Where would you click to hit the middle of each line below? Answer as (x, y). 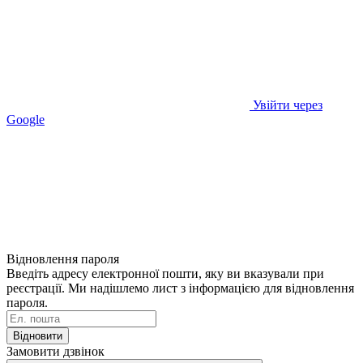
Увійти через (288, 105)
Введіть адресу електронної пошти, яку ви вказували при (165, 273)
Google (26, 119)
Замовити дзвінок (56, 351)
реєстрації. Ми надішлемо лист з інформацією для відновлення (180, 288)
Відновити (38, 335)
